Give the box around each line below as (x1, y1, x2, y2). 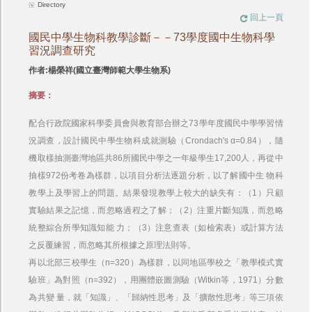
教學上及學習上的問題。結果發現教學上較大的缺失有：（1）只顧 (29, 188, 283, 198)
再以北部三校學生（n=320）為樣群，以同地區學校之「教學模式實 (29, 258, 283, 267)
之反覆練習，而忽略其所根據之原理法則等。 (29, 240, 196, 250)
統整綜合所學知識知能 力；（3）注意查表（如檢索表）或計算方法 (29, 223, 283, 233)
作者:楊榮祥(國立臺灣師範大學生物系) (29, 65, 171, 75)
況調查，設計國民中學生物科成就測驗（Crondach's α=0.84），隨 (29, 136, 283, 146)
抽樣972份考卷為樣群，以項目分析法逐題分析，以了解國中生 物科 (29, 171, 283, 180)
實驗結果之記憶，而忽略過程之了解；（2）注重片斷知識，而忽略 (29, 205, 283, 215)
